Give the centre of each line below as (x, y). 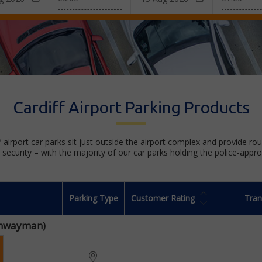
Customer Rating (163, 198)
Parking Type (93, 198)
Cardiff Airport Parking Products (131, 107)
